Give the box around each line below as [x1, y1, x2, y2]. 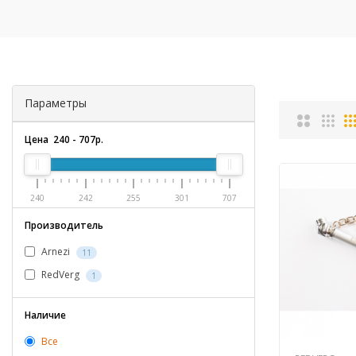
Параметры [25, 95, 87, 111]
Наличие [25, 308, 66, 323]
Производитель [25, 219, 103, 233]
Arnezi [39, 245, 72, 259]
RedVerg [39, 268, 82, 282]
